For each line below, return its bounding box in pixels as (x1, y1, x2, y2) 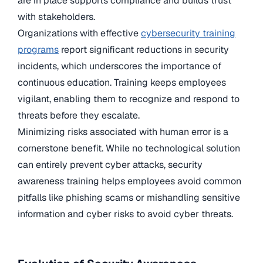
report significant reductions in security (59, 43, 229, 56)
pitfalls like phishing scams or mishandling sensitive (18, 191, 240, 204)
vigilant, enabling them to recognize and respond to (18, 92, 240, 105)
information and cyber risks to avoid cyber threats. (18, 207, 233, 220)
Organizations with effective (18, 26, 141, 39)
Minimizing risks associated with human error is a (18, 125, 228, 138)
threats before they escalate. (18, 109, 140, 122)
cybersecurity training (141, 26, 235, 39)
